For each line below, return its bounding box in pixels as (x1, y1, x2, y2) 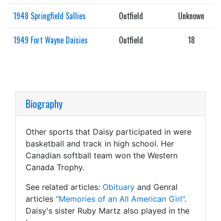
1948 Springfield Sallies (13, 9, 86, 22)
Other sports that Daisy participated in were (26, 126, 191, 137)
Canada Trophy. (26, 162, 84, 172)
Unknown (178, 9, 204, 22)
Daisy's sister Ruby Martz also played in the (26, 205, 189, 216)
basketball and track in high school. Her (26, 138, 174, 148)
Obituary (103, 182, 135, 192)
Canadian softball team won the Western (26, 150, 178, 160)
